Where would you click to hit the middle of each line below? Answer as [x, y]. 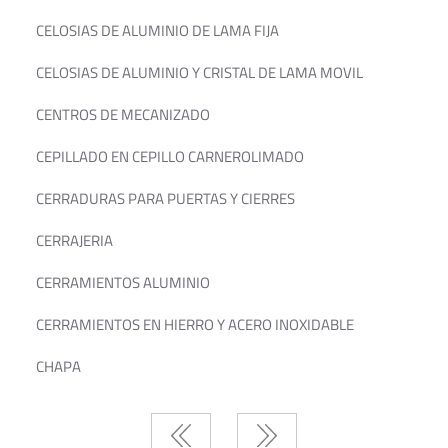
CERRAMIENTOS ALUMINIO [123, 282]
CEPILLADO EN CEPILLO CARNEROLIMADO [170, 156]
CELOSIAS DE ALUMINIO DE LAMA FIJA [157, 30]
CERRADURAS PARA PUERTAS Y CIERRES [165, 198]
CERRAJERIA [74, 240]
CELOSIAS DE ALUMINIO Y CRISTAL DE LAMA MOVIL [199, 72]
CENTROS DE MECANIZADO [123, 114]
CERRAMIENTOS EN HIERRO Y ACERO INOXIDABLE [195, 324]
